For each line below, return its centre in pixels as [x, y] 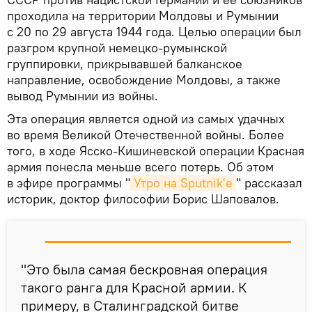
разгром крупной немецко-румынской [117, 47]
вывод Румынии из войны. [83, 95]
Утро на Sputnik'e [183, 182]
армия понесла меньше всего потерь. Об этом [140, 166]
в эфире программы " [69, 182]
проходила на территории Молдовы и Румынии [143, 15]
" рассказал [269, 182]
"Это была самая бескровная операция [144, 269]
